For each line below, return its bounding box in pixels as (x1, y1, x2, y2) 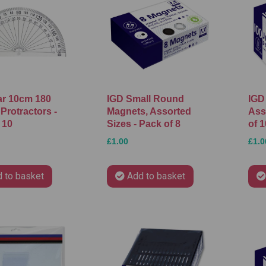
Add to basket (126, 170, 185, 182)
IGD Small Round (106, 93, 184, 104)
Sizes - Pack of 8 (106, 118, 180, 129)
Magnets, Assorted (106, 106, 191, 116)
